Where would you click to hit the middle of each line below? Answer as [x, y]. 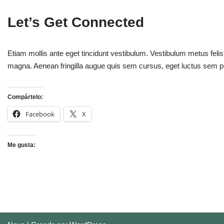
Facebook [40, 114]
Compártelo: [25, 97]
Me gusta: [21, 145]
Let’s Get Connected [76, 22]
